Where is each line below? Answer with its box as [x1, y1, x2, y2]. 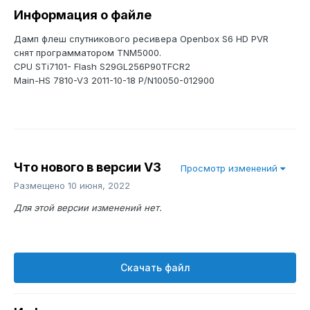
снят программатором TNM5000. [14, 47, 161, 59]
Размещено [14, 180, 68, 192]
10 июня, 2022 [68, 180, 130, 192]
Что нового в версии [14, 160, 144, 175]
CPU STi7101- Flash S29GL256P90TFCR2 [14, 61, 190, 73]
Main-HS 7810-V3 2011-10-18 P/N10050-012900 [14, 75, 215, 86]
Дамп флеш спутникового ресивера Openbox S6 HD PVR [14, 33, 268, 45]
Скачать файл [120, 262, 190, 274]
